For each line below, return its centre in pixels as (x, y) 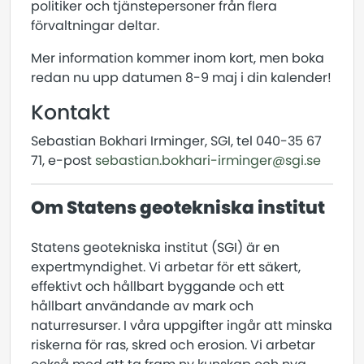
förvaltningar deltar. (95, 26)
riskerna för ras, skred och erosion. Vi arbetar (173, 345)
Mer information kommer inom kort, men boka (178, 58)
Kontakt (70, 113)
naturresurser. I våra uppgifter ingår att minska (182, 325)
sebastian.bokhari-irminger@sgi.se (208, 160)
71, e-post (63, 160)
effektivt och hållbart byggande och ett (158, 286)
